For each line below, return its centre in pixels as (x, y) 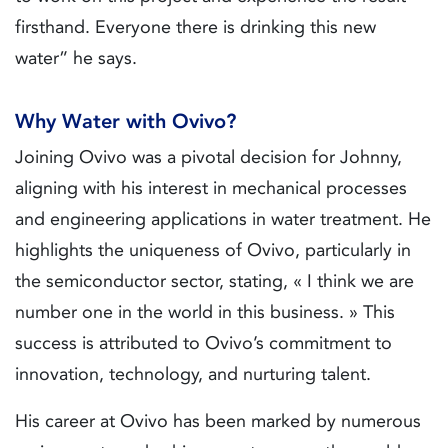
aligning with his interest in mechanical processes (211, 188)
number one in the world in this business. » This (205, 312)
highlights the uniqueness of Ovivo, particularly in (213, 250)
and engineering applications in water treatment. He (223, 219)
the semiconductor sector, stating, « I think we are (214, 281)
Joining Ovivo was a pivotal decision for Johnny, (208, 157)
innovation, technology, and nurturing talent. (193, 374)
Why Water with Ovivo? (125, 121)
